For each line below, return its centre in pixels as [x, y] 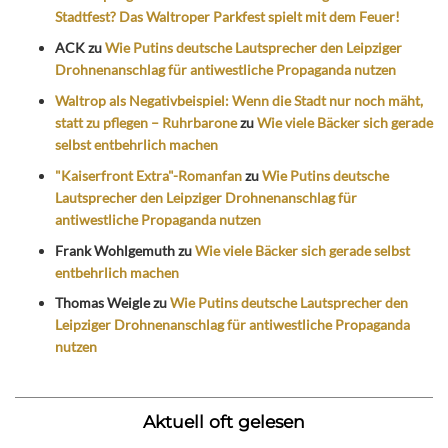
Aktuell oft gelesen [224, 422]
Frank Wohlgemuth [115, 250]
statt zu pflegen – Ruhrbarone [146, 123]
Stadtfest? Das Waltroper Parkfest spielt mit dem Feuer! [227, 17]
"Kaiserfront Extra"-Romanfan [148, 175]
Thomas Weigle [102, 303]
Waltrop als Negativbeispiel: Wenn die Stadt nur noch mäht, [239, 101]
